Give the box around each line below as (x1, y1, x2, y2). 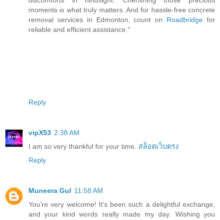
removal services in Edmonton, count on (28, 15, 167, 24)
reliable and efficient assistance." (28, 25, 130, 33)
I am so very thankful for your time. (28, 142, 138, 150)
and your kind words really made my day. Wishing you (28, 210, 215, 218)
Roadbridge (166, 15, 203, 24)
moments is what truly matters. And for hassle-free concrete (28, 5, 215, 14)
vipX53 (28, 128, 51, 137)
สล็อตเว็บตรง (138, 142, 179, 150)
